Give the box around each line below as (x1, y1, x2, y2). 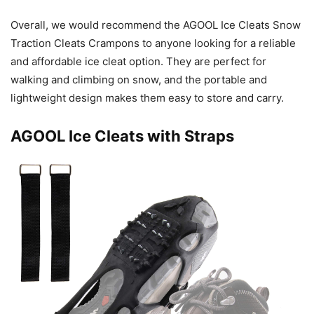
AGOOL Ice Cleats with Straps (11, 127, 234, 146)
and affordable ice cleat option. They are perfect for (11, 55, 266, 69)
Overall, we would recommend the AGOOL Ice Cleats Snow (11, 18, 301, 32)
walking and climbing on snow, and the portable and (11, 73, 267, 87)
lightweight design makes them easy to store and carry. (11, 91, 284, 105)
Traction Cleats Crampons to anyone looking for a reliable (11, 36, 296, 50)
